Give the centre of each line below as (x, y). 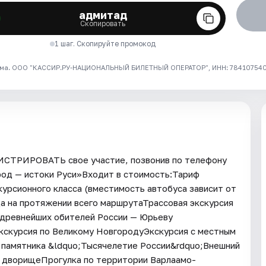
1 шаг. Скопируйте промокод (105, 43)
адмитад (103, 15)
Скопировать (103, 23)
